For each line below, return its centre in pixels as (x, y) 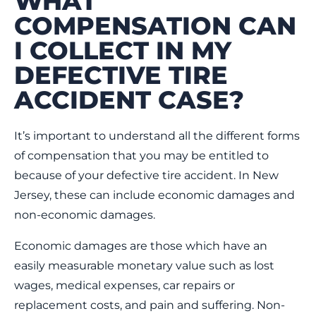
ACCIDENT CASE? (129, 100)
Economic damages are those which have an (141, 246)
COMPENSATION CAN (155, 26)
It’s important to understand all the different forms (157, 136)
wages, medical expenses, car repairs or (124, 285)
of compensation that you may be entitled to (141, 156)
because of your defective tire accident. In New (146, 175)
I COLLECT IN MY (123, 50)
